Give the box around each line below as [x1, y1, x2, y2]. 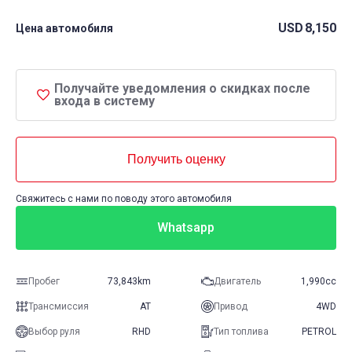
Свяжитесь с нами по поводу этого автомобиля [16, 193, 232, 205]
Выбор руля [28, 326, 80, 338]
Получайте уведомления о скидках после [54, 81, 310, 97]
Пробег [28, 276, 60, 288]
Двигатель [214, 276, 261, 288]
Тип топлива [214, 326, 269, 338]
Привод [214, 301, 247, 313]
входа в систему [54, 93, 155, 109]
